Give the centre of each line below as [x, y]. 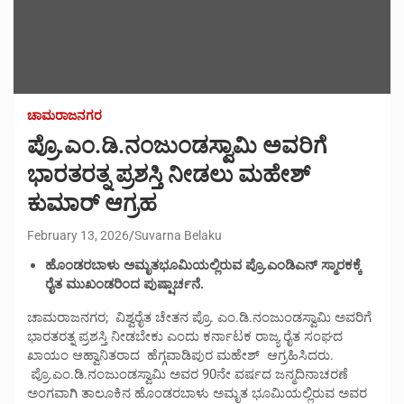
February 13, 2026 [78, 235]
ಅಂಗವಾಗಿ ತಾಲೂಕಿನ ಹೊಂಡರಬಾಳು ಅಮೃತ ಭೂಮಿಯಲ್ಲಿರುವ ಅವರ [197, 393]
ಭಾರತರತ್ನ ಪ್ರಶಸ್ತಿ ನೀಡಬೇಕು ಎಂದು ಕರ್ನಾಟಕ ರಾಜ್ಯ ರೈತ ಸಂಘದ [185, 336]
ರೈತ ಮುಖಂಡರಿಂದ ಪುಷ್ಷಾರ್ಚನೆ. [124, 284]
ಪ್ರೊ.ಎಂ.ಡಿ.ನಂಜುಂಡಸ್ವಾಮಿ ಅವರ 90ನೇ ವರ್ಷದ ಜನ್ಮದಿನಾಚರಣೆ [188, 374]
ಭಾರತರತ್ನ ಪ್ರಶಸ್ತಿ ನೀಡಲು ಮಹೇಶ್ [169, 174]
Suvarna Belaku [178, 235]
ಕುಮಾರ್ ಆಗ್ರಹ [92, 203]
